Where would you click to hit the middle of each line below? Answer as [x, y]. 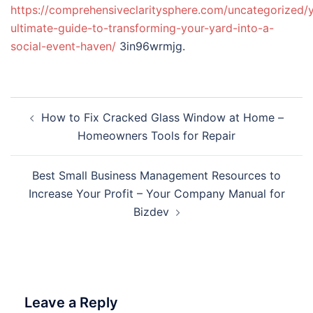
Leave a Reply [71, 303]
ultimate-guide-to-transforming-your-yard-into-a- [142, 28]
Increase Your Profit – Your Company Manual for [156, 194]
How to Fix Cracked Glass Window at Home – [162, 117]
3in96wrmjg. [151, 46]
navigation [53, 125]
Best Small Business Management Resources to [156, 175]
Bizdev [151, 212]
